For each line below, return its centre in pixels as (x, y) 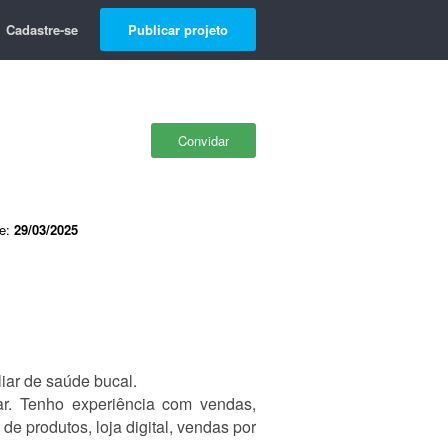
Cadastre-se (42, 29)
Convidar (203, 140)
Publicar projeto (178, 29)
